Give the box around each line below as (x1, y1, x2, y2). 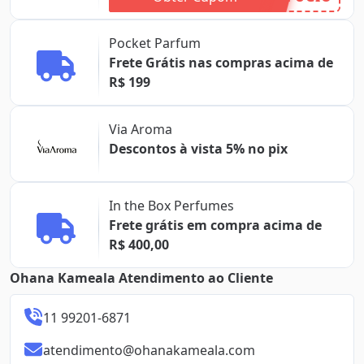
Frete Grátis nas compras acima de (109, 54, 333, 71)
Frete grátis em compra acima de (109, 216, 322, 234)
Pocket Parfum (109, 34, 201, 52)
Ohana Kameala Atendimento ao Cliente (10, 269, 273, 287)
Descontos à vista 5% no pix (226, 140, 288, 158)
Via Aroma (109, 120, 172, 138)
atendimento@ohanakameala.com (43, 341, 255, 359)
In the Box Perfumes (109, 197, 234, 214)
